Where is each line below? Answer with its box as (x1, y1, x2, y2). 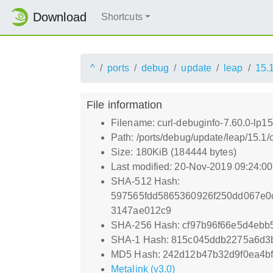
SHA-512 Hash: (111, 175, 180, 186)
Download (33, 10, 87, 24)
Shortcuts (101, 12, 143, 23)
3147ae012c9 (111, 205, 172, 216)
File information (87, 97, 163, 111)
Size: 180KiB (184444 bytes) (111, 146, 236, 157)
